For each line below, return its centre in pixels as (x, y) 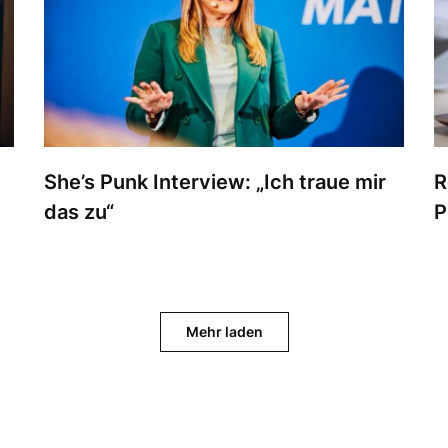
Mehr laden (224, 332)
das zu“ (79, 212)
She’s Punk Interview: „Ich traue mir (215, 182)
